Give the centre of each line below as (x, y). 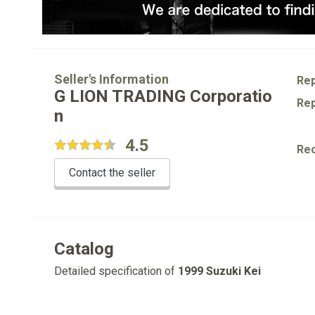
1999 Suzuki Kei (219, 271)
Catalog (84, 249)
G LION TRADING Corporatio (163, 96)
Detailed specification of (116, 271)
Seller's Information (111, 79)
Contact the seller (112, 173)
